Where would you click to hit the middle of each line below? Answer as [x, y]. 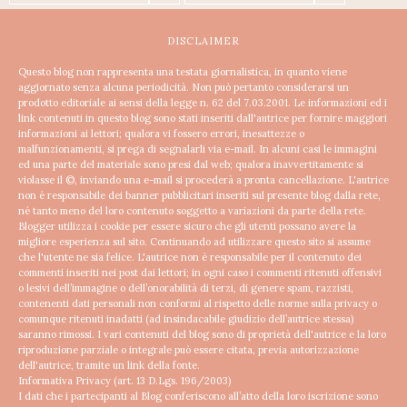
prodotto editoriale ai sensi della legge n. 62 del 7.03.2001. [156, 102]
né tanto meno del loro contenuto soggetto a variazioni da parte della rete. [192, 210]
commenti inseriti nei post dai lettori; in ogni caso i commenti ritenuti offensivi [200, 272]
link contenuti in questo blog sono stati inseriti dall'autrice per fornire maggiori [203, 118]
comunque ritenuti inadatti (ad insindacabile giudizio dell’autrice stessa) [186, 318]
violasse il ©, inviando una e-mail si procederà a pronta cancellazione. [183, 179]
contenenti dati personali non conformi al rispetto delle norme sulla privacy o [198, 303]
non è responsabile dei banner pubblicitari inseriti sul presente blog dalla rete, [199, 195]
